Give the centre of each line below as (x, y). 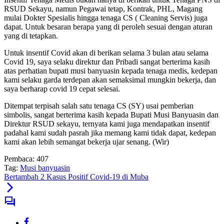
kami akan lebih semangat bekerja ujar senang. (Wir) (86, 142)
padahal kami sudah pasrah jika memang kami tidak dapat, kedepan (110, 133)
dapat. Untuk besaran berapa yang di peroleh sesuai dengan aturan (108, 27)
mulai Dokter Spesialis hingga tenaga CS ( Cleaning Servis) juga (106, 18)
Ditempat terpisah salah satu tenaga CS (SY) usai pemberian (99, 106)
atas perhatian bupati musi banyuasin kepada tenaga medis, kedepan (111, 71)
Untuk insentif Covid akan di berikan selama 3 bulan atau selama (106, 53)
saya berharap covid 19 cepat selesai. (62, 89)
